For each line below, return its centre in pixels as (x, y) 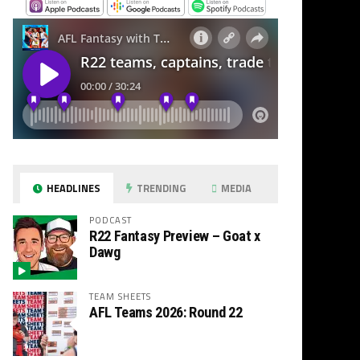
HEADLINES (73, 188)
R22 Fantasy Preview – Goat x (175, 235)
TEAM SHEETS (121, 296)
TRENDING (160, 188)
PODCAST (110, 219)
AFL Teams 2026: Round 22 (166, 312)
